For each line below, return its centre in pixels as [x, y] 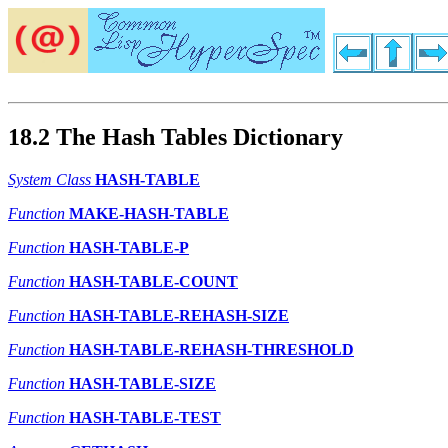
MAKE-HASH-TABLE [149, 214]
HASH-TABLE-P [129, 248]
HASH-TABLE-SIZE [142, 384]
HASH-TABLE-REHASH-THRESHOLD [211, 350]
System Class [49, 180]
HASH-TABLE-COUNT [153, 282]
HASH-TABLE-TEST [145, 418]
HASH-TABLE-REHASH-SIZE [179, 316]
